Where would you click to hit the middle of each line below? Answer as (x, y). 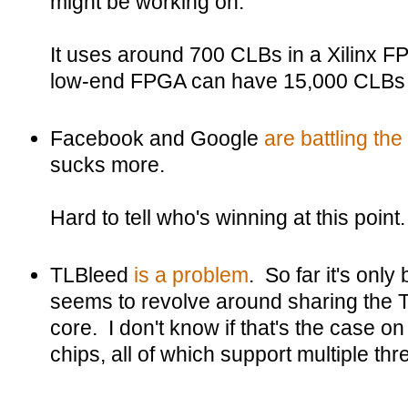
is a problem (191, 275)
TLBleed (92, 275)
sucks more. (107, 165)
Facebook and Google (157, 138)
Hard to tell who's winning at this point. (228, 218)
